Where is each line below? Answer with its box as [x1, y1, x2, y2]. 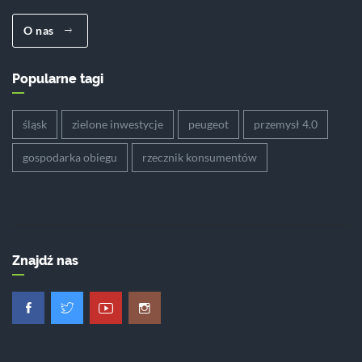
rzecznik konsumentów [142, 150, 257, 165]
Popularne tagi [12, 71, 103, 87]
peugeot [188, 117, 229, 132]
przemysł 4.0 [254, 117, 318, 132]
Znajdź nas [12, 253, 78, 269]
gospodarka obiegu [23, 150, 117, 165]
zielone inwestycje [72, 117, 163, 132]
